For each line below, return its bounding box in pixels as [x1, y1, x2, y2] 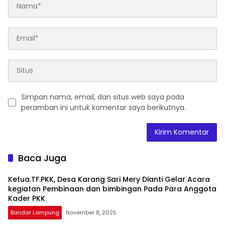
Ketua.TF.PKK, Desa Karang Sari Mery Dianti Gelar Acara [8, 174, 210, 184]
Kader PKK [8, 193, 45, 203]
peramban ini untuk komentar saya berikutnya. [21, 102, 186, 113]
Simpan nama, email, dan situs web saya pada [21, 91, 184, 102]
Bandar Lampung [11, 208, 59, 216]
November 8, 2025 [66, 208, 117, 216]
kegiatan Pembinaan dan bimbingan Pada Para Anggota [8, 183, 216, 194]
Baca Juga [18, 151, 66, 164]
